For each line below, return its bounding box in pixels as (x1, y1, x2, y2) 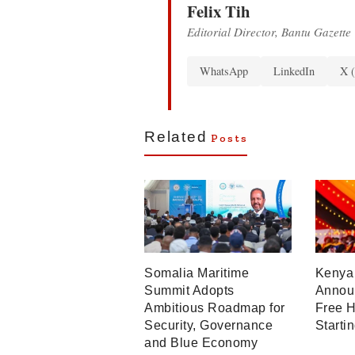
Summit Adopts (144, 284, 235, 298)
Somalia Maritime (144, 266, 249, 281)
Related (144, 128, 208, 145)
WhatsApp (200, 63, 248, 78)
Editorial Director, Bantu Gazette (187, 23, 351, 40)
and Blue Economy (144, 336, 258, 350)
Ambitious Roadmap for (144, 301, 285, 315)
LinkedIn (273, 63, 315, 78)
